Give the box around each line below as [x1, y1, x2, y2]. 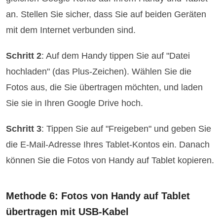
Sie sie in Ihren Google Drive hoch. [6, 98, 144, 108]
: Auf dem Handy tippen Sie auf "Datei [41, 50, 190, 61]
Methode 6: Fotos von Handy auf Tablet [6, 190, 190, 201]
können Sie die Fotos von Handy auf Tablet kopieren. [6, 155, 215, 165]
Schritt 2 [6, 50, 42, 61]
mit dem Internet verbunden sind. [6, 25, 136, 35]
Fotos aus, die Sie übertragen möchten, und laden [6, 82, 203, 92]
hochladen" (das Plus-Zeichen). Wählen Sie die [6, 66, 192, 76]
